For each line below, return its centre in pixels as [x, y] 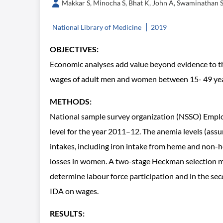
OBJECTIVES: [74, 49]
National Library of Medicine [97, 27]
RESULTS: [67, 213]
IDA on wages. [74, 191]
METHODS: [71, 101]
